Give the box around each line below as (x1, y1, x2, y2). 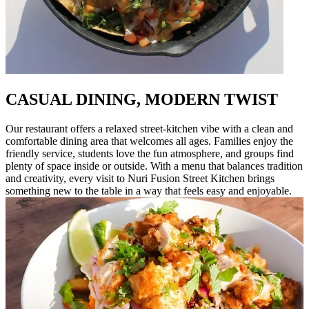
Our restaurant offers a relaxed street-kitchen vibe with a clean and (6, 123, 293, 134)
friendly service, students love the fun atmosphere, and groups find (6, 148, 294, 159)
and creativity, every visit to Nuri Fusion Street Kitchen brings (6, 172, 275, 184)
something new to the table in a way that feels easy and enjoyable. (6, 185, 292, 197)
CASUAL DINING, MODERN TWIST (6, 90, 278, 109)
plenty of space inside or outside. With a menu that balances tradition (6, 160, 303, 172)
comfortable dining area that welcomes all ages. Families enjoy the (6, 135, 293, 147)
